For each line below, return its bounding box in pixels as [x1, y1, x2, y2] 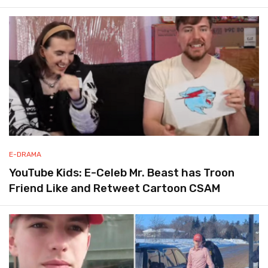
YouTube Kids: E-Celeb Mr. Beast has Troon [9, 166, 234, 180]
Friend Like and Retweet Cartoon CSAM [9, 182, 220, 196]
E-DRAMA [9, 150, 41, 159]
